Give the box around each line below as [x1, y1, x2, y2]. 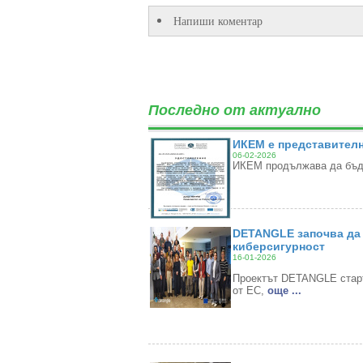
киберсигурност [232, 240, 325, 253]
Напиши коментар [173, 13, 263, 28]
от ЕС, [232, 284, 267, 297]
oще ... [267, 284, 301, 297]
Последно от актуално [147, 102, 321, 118]
